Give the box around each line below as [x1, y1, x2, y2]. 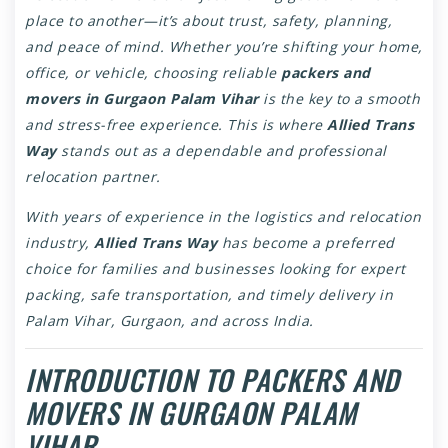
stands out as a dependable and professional [56, 141, 387, 161]
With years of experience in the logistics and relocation [25, 207, 421, 227]
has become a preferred [217, 233, 395, 253]
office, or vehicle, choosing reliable [25, 63, 281, 83]
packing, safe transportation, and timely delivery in [25, 285, 393, 305]
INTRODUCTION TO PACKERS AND [25, 359, 400, 401]
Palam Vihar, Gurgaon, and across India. [25, 311, 314, 331]
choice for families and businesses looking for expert [25, 259, 406, 279]
